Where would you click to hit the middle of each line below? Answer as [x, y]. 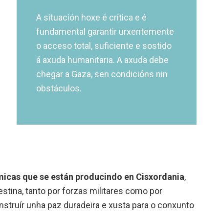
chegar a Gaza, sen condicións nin [102, 74]
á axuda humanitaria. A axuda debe [103, 60]
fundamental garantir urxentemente [105, 31]
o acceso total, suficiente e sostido [104, 45]
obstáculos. [59, 88]
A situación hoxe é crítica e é [92, 17]
